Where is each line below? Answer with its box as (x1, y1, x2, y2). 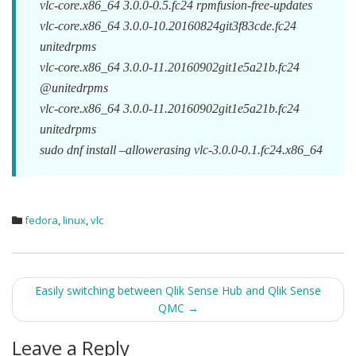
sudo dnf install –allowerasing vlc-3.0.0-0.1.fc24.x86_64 (40, 143, 323, 157)
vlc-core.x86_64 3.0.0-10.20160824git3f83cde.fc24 (40, 19, 296, 33)
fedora (25, 213, 58, 227)
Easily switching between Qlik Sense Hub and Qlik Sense (35, 283, 321, 298)
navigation (11, 304, 150, 342)
